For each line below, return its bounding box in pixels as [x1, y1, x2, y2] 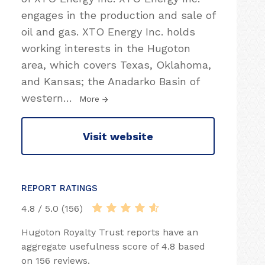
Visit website [83, 130, 153, 143]
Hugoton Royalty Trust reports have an [21, 227, 198, 238]
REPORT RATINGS [21, 183, 98, 193]
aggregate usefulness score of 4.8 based [21, 241, 205, 252]
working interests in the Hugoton [21, 42, 190, 54]
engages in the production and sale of [21, 9, 215, 21]
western [21, 92, 63, 104]
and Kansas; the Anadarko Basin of [21, 75, 199, 88]
